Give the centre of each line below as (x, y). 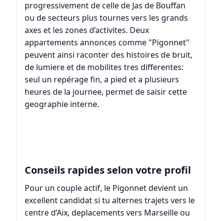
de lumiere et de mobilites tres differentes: (104, 67)
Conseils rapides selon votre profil (108, 170)
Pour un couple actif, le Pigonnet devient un (106, 188)
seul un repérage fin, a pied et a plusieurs (102, 79)
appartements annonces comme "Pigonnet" (107, 42)
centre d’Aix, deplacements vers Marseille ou (107, 213)
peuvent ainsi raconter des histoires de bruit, (108, 55)
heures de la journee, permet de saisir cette (106, 92)
